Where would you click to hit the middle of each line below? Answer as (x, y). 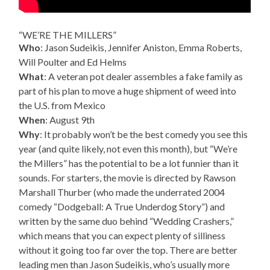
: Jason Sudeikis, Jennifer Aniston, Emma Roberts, (141, 47)
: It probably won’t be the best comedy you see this (144, 134)
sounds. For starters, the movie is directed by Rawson (127, 177)
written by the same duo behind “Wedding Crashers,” (127, 221)
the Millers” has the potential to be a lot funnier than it (129, 163)
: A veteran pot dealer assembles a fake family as (144, 76)
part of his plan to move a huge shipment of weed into (128, 90)
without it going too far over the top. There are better (128, 250)
